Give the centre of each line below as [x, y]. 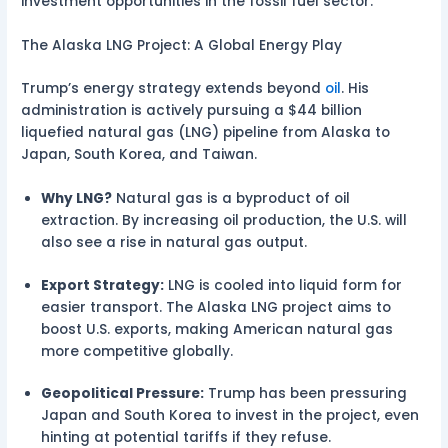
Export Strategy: [103, 285]
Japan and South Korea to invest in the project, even [230, 416]
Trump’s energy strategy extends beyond [173, 89]
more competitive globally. [139, 351]
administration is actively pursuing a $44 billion [192, 111]
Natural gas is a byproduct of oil [231, 199]
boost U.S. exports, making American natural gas [217, 329]
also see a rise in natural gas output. [176, 243]
